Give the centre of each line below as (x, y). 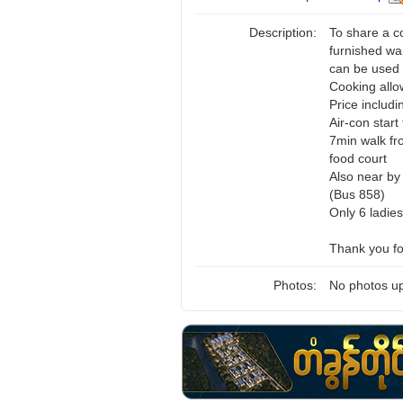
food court (358, 158)
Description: (285, 32)
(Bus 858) (357, 194)
